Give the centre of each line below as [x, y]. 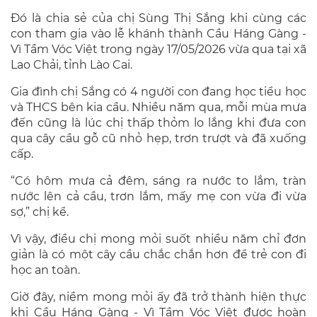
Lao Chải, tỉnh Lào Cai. [73, 64]
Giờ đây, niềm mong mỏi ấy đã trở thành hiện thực [158, 296]
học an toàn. [47, 270]
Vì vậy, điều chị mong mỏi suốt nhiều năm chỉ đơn [158, 238]
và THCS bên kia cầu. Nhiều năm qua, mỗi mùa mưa [158, 107]
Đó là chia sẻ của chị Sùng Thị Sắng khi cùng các [158, 18]
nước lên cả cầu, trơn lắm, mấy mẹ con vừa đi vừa [158, 196]
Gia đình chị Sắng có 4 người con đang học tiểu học [158, 91]
